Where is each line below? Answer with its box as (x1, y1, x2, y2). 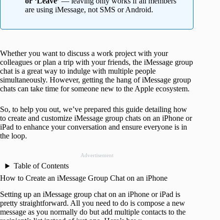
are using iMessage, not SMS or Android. (25, 5, 153, 14)
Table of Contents (13, 162, 69, 170)
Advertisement (80, 152, 113, 159)
